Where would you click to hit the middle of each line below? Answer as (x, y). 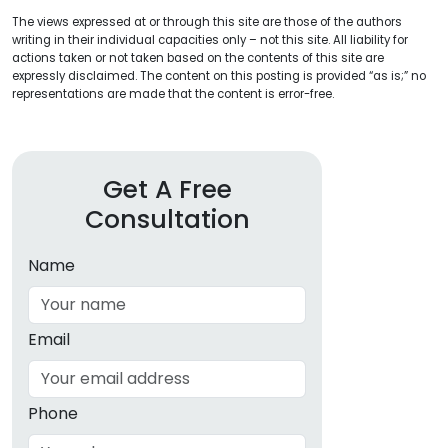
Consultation (167, 220)
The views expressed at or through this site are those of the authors (207, 22)
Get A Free (167, 190)
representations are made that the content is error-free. (173, 94)
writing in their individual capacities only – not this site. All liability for (210, 40)
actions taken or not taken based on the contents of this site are (198, 58)
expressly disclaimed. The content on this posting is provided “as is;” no (219, 76)
